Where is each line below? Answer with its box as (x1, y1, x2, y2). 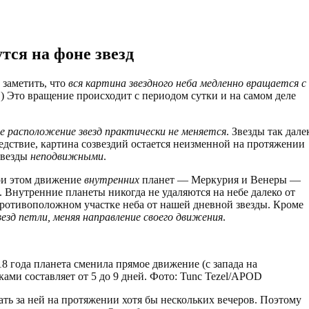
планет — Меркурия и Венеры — (139, 174, 301, 186)
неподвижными (30, 150, 103, 163)
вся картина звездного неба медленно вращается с (68, 77, 306, 90)
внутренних (84, 174, 139, 186)
